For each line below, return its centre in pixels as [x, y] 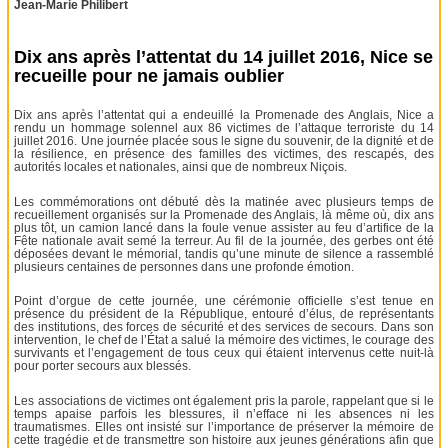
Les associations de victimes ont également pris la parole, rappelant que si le [224, 400]
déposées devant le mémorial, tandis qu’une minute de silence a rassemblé [224, 253]
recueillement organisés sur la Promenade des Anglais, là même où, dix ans [224, 214]
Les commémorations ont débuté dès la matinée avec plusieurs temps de [224, 201]
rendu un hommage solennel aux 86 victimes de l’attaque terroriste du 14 [224, 128]
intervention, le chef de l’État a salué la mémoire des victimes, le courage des [224, 340]
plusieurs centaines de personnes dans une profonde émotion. [184, 266]
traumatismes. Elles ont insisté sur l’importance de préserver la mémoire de [224, 426]
